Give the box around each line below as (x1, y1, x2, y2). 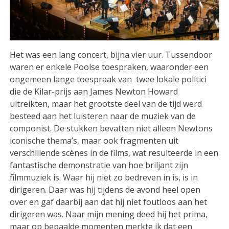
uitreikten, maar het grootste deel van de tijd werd (10, 98, 202, 109)
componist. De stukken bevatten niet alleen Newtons (10, 122, 213, 134)
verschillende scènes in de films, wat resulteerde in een (10, 147, 219, 158)
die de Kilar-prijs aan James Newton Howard (10, 85, 178, 97)
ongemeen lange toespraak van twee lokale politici (10, 73, 207, 85)
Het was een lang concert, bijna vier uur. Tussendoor (10, 49, 213, 60)
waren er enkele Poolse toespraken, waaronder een (10, 61, 209, 73)
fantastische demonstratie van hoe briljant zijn (10, 159, 189, 171)
